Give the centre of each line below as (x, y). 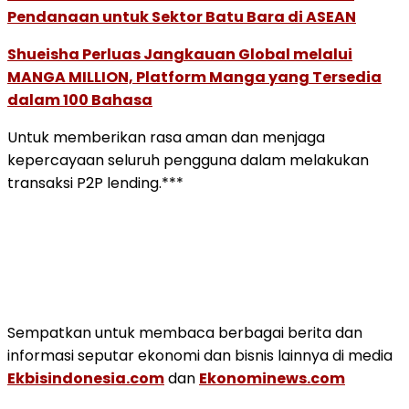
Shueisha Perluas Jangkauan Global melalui (180, 54)
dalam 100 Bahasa (80, 100)
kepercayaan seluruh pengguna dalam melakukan (188, 160)
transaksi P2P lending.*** (95, 183)
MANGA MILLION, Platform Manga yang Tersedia (194, 77)
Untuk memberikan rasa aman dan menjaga (166, 137)
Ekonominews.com (272, 378)
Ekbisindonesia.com (86, 378)
